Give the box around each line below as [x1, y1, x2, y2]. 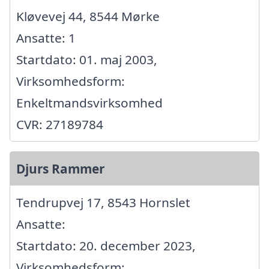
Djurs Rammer [16, 160, 104, 178]
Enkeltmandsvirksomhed [16, 94, 163, 112]
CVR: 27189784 [16, 116, 103, 133]
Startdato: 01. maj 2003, [16, 51, 157, 68]
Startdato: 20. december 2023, [16, 237, 196, 255]
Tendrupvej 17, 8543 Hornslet [16, 194, 190, 211]
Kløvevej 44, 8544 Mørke [16, 8, 160, 25]
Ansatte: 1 [16, 29, 76, 47]
